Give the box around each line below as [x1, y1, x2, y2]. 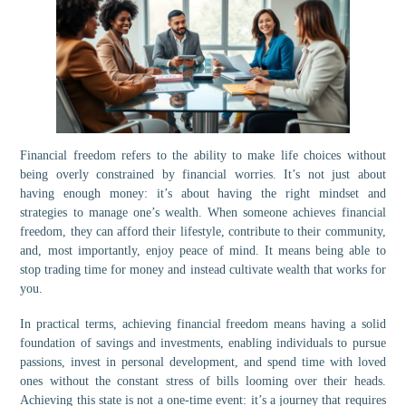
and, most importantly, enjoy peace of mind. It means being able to [20, 244, 386, 258]
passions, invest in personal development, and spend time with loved [20, 355, 386, 370]
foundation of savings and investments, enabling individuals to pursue [20, 336, 386, 351]
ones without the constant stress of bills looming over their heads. [20, 374, 386, 389]
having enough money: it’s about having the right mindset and [20, 187, 386, 201]
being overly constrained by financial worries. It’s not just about [20, 168, 386, 182]
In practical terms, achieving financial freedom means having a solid [20, 317, 386, 332]
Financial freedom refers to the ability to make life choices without [20, 149, 386, 163]
